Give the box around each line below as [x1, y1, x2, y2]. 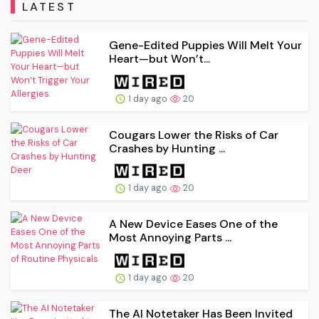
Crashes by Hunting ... [109, 140, 225, 156]
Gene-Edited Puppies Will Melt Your [109, 37, 302, 53]
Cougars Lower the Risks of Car [109, 127, 278, 142]
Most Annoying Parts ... [109, 230, 231, 246]
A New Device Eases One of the [109, 216, 278, 232]
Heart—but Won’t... [109, 51, 210, 66]
